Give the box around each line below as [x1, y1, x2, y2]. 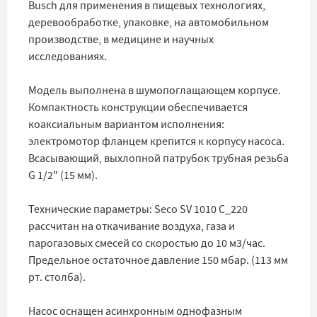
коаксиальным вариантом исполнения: [28, 117, 224, 132]
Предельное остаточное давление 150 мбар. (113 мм [28, 253, 288, 267]
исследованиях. [28, 50, 107, 64]
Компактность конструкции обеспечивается [28, 100, 248, 115]
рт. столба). [28, 270, 86, 284]
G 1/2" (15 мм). [28, 168, 98, 183]
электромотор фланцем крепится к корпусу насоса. [28, 134, 284, 149]
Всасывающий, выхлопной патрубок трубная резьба [28, 151, 289, 166]
